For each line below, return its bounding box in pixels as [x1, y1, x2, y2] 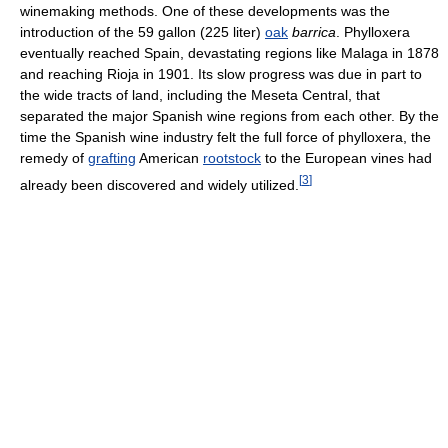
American [136, 150, 203, 167]
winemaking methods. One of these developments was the [20, 3, 390, 20]
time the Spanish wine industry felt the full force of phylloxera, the [20, 129, 431, 146]
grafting [88, 150, 136, 167]
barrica [292, 24, 336, 41]
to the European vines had [261, 150, 432, 167]
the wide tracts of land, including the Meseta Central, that [20, 87, 380, 104]
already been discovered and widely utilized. [20, 176, 299, 193]
